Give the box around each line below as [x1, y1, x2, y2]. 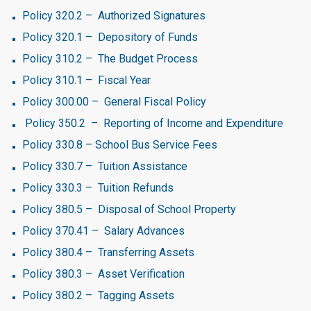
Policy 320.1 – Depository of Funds [22, 31, 198, 44]
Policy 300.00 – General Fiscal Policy [22, 95, 206, 108]
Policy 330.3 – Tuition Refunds [22, 181, 174, 194]
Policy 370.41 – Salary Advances [22, 224, 185, 237]
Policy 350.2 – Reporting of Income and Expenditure [22, 117, 283, 130]
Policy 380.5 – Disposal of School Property [22, 203, 236, 216]
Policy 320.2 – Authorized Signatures [22, 9, 205, 22]
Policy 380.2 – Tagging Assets [22, 289, 174, 302]
